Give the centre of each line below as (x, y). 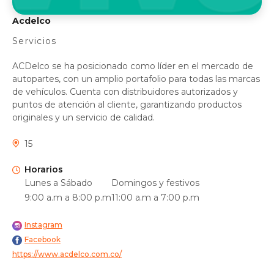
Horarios (44, 169)
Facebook (43, 239)
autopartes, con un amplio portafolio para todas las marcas (136, 79)
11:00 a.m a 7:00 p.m (155, 197)
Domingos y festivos (155, 183)
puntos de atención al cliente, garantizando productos (127, 104)
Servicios (35, 41)
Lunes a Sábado (58, 183)
